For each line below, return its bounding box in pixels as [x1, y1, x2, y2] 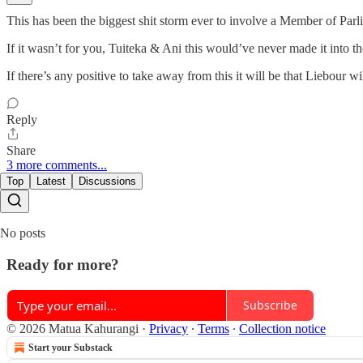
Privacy [149, 321, 188, 335]
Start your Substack [28, 341, 113, 353]
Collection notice [239, 321, 326, 335]
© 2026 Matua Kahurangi [6, 321, 139, 335]
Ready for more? [6, 255, 119, 273]
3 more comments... [6, 158, 107, 173]
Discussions [79, 175, 136, 188]
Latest [36, 175, 66, 188]
